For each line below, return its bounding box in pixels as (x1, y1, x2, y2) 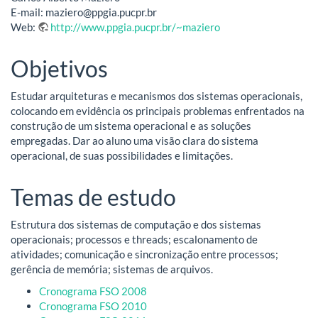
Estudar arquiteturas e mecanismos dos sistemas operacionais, (11, 89, 302, 102)
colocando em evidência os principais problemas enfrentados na (11, 104, 305, 117)
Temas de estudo (11, 182, 176, 211)
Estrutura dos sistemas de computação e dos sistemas (11, 217, 261, 231)
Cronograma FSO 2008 (39, 285, 147, 298)
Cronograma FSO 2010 (39, 300, 147, 313)
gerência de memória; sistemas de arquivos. (11, 262, 213, 275)
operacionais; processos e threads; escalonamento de (11, 232, 258, 246)
